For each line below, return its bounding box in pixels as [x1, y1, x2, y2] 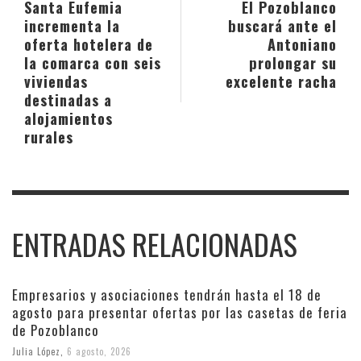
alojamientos [24, 106, 113, 129]
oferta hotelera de [24, 32, 153, 55]
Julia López [12, 344, 60, 358]
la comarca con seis [24, 51, 161, 73]
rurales [24, 125, 73, 147]
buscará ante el [228, 14, 337, 36]
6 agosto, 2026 [67, 344, 131, 358]
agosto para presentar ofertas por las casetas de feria [12, 301, 347, 322]
